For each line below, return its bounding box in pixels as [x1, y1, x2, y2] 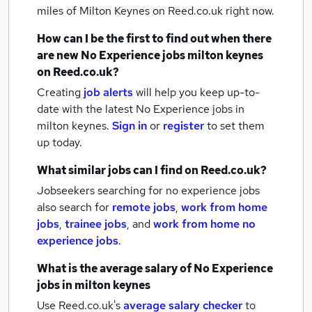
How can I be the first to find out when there [37, 31, 272, 46]
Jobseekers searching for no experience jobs [37, 183, 260, 198]
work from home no [153, 217, 256, 231]
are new [37, 48, 81, 63]
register [163, 118, 204, 133]
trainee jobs [65, 217, 127, 231]
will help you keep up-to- [136, 85, 260, 100]
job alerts [84, 85, 133, 100]
